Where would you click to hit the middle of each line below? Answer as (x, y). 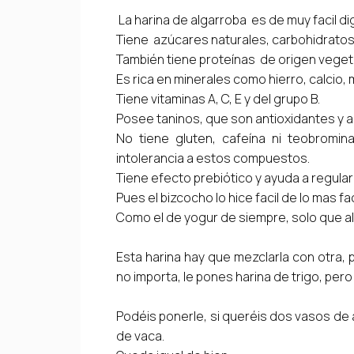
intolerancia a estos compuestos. (213, 158)
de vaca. (140, 335)
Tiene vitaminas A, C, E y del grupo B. (218, 98)
